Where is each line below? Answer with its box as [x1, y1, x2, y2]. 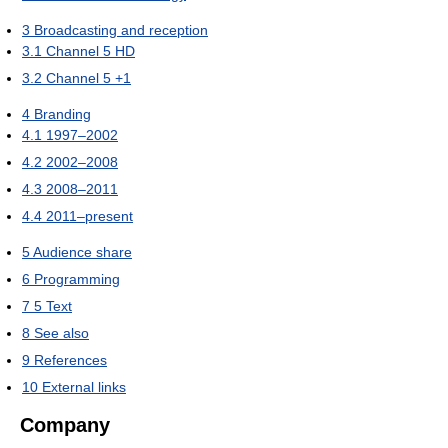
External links [42, 378, 126, 395]
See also [34, 324, 89, 341]
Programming [34, 270, 120, 287]
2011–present [46, 207, 133, 224]
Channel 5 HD [46, 42, 135, 59]
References [34, 351, 107, 368]
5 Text [34, 297, 72, 314]
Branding [34, 105, 91, 122]
